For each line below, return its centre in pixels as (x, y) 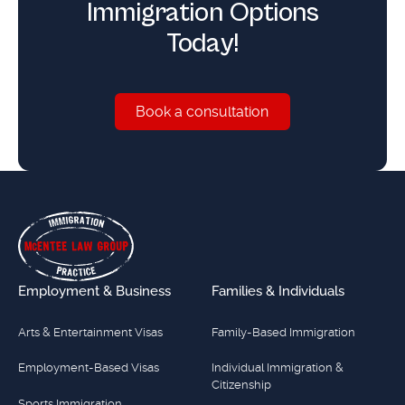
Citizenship (242, 385)
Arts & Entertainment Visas (90, 332)
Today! (202, 44)
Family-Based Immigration (284, 332)
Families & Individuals (278, 292)
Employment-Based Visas (88, 368)
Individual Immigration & (278, 368)
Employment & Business (94, 292)
